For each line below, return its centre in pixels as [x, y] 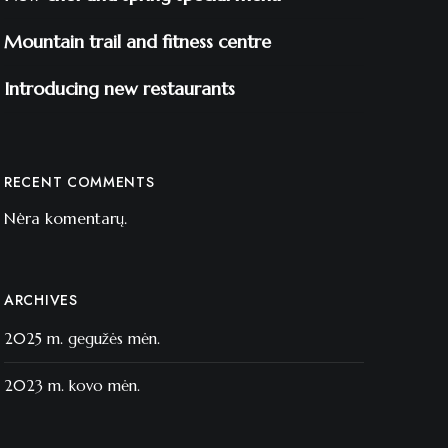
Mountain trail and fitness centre [137, 41]
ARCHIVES [41, 300]
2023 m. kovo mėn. [72, 385]
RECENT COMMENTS [79, 182]
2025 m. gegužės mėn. [82, 338]
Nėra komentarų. [65, 218]
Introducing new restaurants [119, 88]
